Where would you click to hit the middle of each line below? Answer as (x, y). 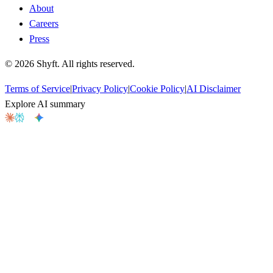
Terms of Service (37, 89)
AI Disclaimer (214, 89)
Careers (44, 24)
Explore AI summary (45, 104)
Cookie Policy (157, 89)
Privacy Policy (100, 89)
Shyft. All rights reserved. (84, 64)
